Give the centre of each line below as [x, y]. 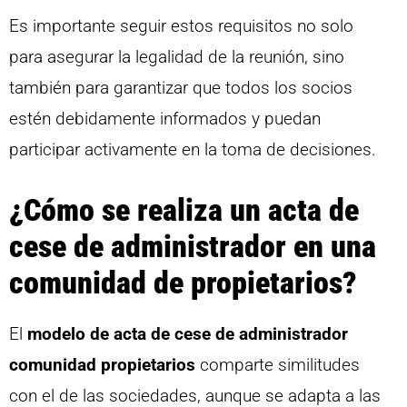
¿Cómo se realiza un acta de [184, 209]
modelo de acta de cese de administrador [188, 333]
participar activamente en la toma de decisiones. [193, 150]
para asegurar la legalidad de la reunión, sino [177, 57]
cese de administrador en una [193, 246]
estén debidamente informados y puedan [165, 119]
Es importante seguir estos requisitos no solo [181, 26]
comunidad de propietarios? [183, 282]
